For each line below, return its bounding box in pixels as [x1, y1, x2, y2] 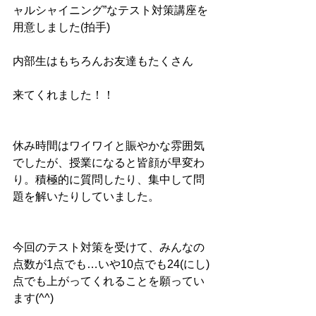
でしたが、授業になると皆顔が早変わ [13, 157, 205, 169]
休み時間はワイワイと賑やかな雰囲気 [13, 140, 205, 152]
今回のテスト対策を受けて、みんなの [13, 241, 205, 253]
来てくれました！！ [13, 89, 114, 101]
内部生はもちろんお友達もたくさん [13, 55, 193, 67]
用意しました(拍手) [13, 21, 110, 33]
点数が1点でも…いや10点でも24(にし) [13, 258, 209, 270]
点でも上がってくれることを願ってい [13, 275, 205, 287]
